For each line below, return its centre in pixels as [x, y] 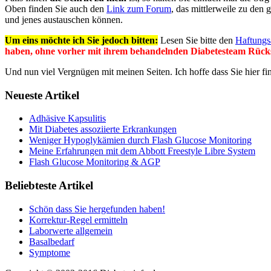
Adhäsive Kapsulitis [67, 119]
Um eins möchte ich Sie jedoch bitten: [81, 40]
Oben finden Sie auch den [56, 8]
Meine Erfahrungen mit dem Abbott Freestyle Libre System [142, 151]
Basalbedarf [52, 241]
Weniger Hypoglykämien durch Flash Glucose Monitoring [140, 140]
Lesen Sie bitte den [197, 40]
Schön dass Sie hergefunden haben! [97, 209]
